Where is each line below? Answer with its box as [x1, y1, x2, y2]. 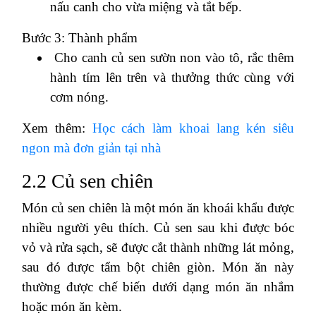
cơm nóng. [50, 89, 109, 104]
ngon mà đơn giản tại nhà [22, 140, 161, 155]
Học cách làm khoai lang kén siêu [92, 120, 294, 135]
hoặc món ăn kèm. [22, 298, 122, 314]
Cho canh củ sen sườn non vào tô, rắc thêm [50, 49, 294, 65]
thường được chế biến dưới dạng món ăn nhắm [22, 279, 294, 294]
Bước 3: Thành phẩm [22, 30, 138, 45]
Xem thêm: [22, 120, 92, 135]
